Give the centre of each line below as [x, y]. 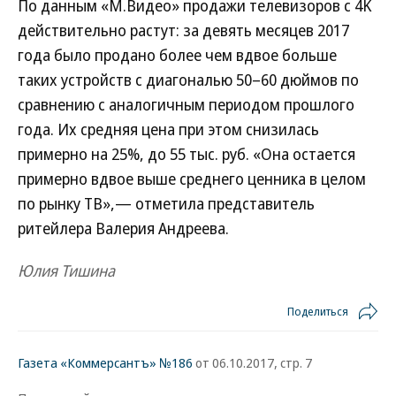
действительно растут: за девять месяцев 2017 [183, 30]
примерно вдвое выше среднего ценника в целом [192, 179]
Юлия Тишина [66, 270]
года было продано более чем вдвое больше [177, 55]
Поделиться [318, 311]
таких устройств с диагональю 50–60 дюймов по [188, 80]
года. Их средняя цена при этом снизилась [168, 129]
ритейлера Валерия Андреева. [123, 228]
